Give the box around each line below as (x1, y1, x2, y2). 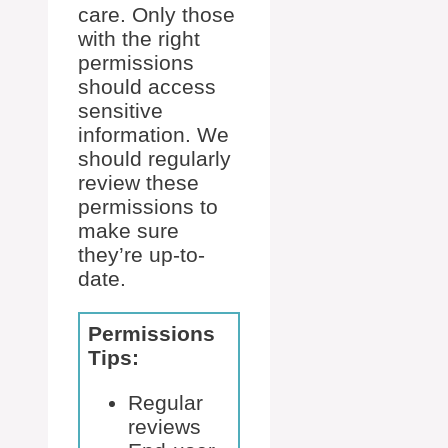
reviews (128, 415, 201, 438)
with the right (78, 27, 200, 50)
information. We (78, 123, 229, 146)
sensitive (78, 99, 163, 122)
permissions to (78, 195, 218, 218)
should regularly (78, 147, 231, 170)
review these (78, 171, 199, 194)
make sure (78, 219, 179, 242)
